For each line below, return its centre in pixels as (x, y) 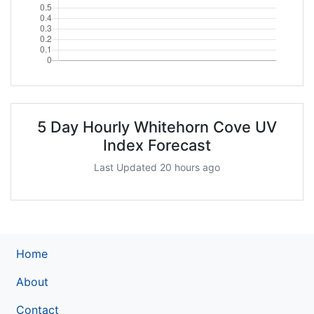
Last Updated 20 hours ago (157, 167)
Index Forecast (157, 145)
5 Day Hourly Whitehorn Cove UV (157, 127)
